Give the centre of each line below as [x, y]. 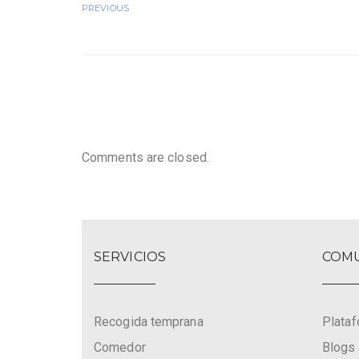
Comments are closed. [145, 158]
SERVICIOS [130, 257]
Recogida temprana [149, 322]
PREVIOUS [105, 8]
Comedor [120, 348]
